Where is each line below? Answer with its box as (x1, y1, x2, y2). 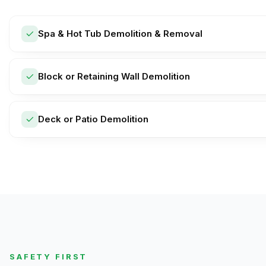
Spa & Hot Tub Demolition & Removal (38, 28, 202, 39)
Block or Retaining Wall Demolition (38, 71, 190, 82)
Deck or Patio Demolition (38, 113, 148, 125)
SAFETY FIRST (9, 252, 88, 261)
